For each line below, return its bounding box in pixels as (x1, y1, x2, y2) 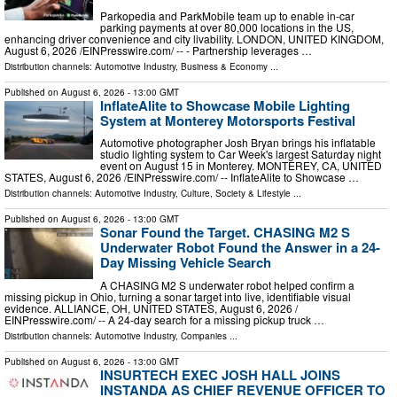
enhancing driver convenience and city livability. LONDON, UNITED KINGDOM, (4, 30, 384, 46)
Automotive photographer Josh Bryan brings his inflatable (100, 135, 376, 151)
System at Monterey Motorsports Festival (100, 110, 355, 130)
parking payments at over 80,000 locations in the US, (100, 19, 354, 35)
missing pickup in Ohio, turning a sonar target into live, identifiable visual (4, 288, 351, 304)
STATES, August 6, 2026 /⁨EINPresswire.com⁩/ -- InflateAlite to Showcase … (4, 169, 359, 185)
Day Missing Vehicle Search (100, 253, 271, 273)
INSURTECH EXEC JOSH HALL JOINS (100, 364, 340, 385)
